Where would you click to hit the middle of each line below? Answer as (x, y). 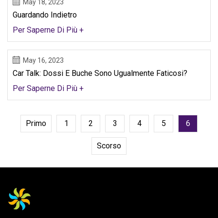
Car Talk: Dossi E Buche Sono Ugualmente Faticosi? (100, 73)
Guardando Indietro (45, 15)
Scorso (109, 146)
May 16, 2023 (43, 60)
